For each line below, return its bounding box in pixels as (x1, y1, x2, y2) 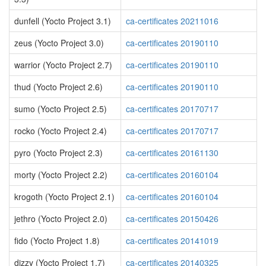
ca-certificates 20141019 (126, 235, 218, 246)
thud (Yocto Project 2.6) (14, 81, 103, 93)
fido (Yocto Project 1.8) (14, 235, 100, 246)
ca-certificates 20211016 (126, 15, 218, 27)
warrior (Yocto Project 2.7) (14, 59, 112, 71)
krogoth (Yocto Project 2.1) (14, 191, 115, 202)
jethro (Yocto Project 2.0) (14, 213, 107, 224)
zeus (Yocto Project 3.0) (14, 37, 104, 49)
